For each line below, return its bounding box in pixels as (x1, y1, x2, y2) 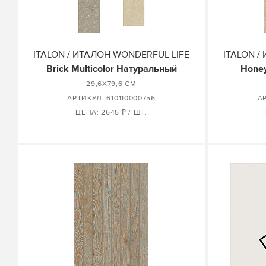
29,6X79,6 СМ (86, 80, 137, 88)
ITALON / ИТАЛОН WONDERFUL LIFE (33, 49, 189, 61)
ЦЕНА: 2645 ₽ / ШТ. (75, 108, 147, 117)
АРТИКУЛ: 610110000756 (67, 94, 156, 103)
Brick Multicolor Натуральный (46, 63, 177, 75)
